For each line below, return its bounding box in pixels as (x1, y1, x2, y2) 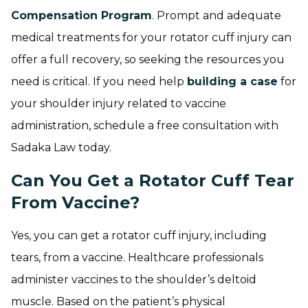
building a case (187, 75, 278, 88)
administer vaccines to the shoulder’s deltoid (11, 273, 256, 286)
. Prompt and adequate (152, 9, 281, 22)
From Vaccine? (11, 192, 140, 212)
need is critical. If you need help (11, 75, 187, 88)
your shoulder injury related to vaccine (11, 97, 226, 110)
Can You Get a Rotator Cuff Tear (11, 170, 294, 190)
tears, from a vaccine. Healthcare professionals (11, 251, 263, 264)
